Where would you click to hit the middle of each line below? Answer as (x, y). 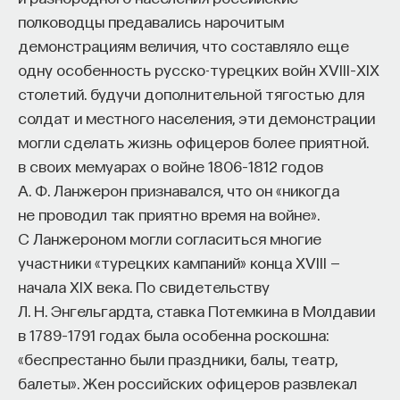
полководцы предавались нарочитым (151, 21)
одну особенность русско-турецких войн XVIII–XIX (199, 69)
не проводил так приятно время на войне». (169, 213)
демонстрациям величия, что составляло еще (183, 45)
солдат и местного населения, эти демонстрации (196, 117)
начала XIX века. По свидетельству (144, 286)
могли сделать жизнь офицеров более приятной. (193, 141)
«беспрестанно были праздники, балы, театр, (178, 358)
